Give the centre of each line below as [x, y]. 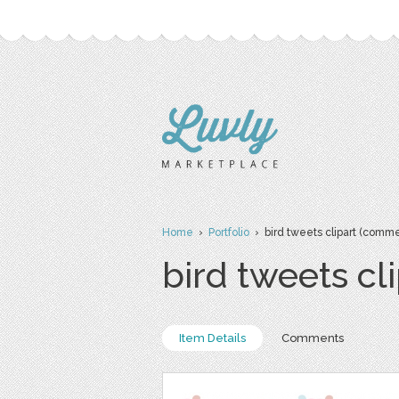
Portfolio [229, 232]
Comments [313, 338]
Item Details [212, 338]
